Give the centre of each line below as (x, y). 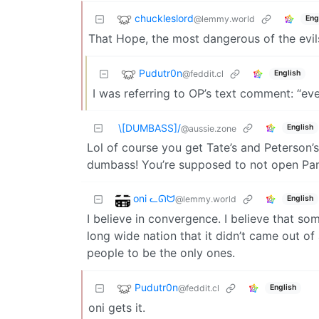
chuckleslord (164, 18)
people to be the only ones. (161, 252)
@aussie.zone (209, 128)
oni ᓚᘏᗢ (154, 198)
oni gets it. (117, 307)
